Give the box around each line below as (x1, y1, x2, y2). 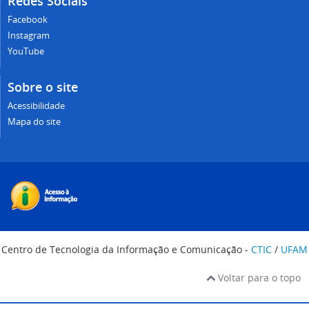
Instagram (8, 29, 50, 41)
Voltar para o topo (215, 270, 301, 284)
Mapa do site (8, 115, 61, 128)
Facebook (8, 13, 48, 26)
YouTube (8, 45, 44, 57)
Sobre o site (8, 78, 78, 95)
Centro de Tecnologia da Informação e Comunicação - (1, 242, 251, 256)
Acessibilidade (8, 99, 65, 112)
